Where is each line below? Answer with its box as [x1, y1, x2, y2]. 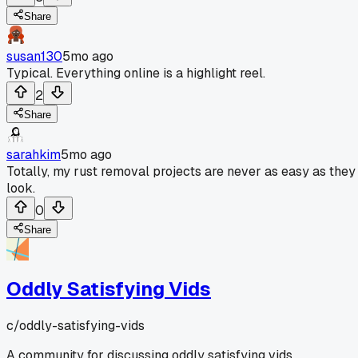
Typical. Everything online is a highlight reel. [6, 64, 265, 82]
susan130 [6, 47, 62, 65]
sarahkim [6, 145, 61, 163]
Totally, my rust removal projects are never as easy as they [6, 162, 356, 180]
